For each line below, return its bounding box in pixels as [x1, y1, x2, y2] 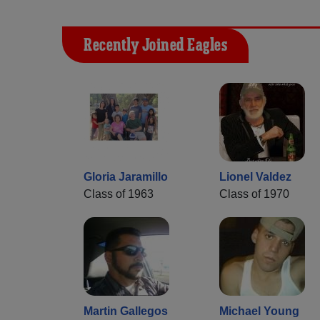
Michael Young [219, 305, 299, 318]
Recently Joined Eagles [84, 34, 227, 58]
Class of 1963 [84, 188, 154, 201]
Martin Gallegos [84, 305, 168, 318]
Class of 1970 [219, 188, 289, 201]
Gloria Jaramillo [84, 171, 168, 184]
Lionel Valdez [219, 171, 291, 184]
